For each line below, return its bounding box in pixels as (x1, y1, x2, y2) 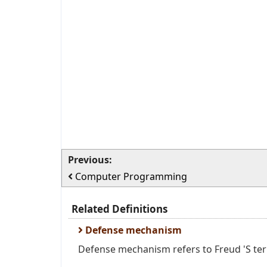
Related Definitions (72, 202, 167, 216)
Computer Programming (75, 170, 187, 183)
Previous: (68, 153, 112, 166)
